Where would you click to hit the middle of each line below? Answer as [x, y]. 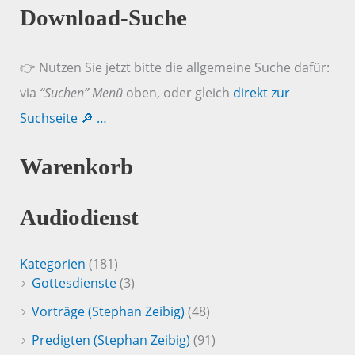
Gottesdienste [74, 282]
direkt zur [261, 92]
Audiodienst [79, 217]
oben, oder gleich [177, 92]
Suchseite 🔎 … [63, 118]
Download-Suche [103, 17]
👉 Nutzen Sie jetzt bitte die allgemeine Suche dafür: [174, 67]
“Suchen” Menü [81, 92]
